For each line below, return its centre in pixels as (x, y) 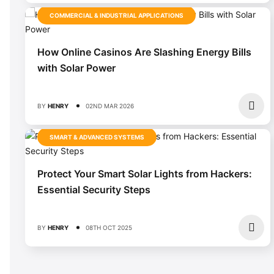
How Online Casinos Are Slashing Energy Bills (144, 52)
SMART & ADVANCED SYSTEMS (97, 137)
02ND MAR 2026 (110, 106)
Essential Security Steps (94, 189)
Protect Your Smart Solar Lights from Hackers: (145, 173)
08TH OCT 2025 (109, 227)
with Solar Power (76, 68)
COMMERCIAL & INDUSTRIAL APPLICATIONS (117, 15)
